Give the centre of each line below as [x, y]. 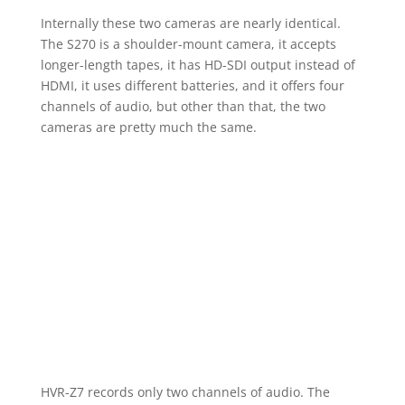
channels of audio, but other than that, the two [183, 107]
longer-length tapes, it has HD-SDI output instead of [198, 65]
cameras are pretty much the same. [148, 127]
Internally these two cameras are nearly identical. [190, 24]
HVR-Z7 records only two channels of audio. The [185, 392]
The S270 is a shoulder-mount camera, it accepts [188, 44]
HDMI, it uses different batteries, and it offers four [192, 86]
